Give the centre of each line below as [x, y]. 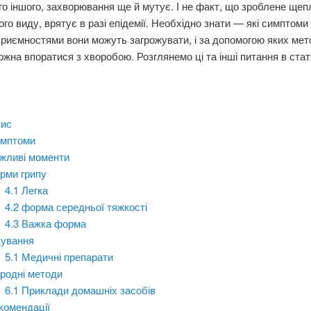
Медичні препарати [67, 256]
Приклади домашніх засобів [88, 289]
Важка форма [53, 223]
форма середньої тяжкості [84, 206]
